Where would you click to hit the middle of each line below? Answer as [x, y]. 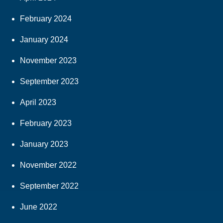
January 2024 [44, 39]
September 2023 [49, 81]
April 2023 [38, 102]
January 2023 [44, 144]
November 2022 [48, 165]
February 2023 [46, 123]
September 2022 [49, 186]
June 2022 [39, 207]
